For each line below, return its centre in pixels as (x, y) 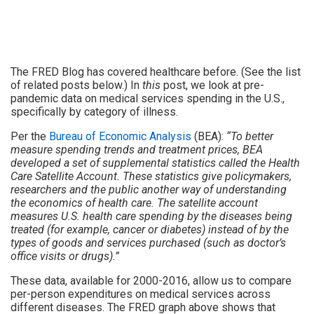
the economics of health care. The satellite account (134, 203)
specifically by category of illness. (94, 111)
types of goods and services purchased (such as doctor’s (148, 243)
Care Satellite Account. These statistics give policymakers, (151, 176)
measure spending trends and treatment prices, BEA (137, 149)
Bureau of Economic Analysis (120, 136)
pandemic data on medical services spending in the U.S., (148, 98)
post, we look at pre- (212, 85)
